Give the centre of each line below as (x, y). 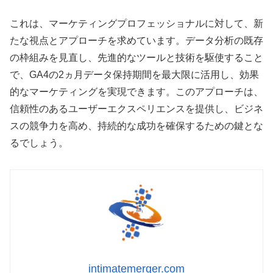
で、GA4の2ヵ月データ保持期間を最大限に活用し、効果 (134, 74)
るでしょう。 (39, 143)
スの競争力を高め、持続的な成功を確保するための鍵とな (136, 126)
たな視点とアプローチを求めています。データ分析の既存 (136, 40)
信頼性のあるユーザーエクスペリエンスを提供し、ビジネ (136, 108)
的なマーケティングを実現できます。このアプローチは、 (136, 91)
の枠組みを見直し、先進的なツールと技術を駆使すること (136, 57)
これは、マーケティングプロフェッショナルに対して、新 (136, 23)
